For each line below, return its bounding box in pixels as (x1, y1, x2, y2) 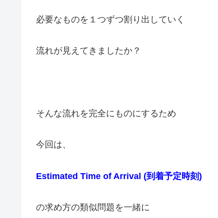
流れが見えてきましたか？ (36, 46, 141, 56)
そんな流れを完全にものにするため (36, 108, 176, 118)
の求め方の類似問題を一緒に (36, 202, 150, 212)
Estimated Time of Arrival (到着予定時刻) (36, 171, 202, 181)
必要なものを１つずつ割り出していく (36, 14, 185, 24)
